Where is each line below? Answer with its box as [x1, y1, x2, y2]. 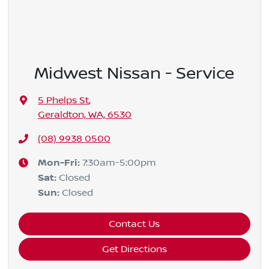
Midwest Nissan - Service [34, 64, 235, 84]
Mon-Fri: [38, 157, 82, 169]
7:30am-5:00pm [82, 157, 156, 169]
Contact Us [109, 219, 160, 230]
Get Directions [101, 244, 167, 255]
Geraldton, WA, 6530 [38, 109, 131, 121]
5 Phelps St [38, 95, 89, 106]
